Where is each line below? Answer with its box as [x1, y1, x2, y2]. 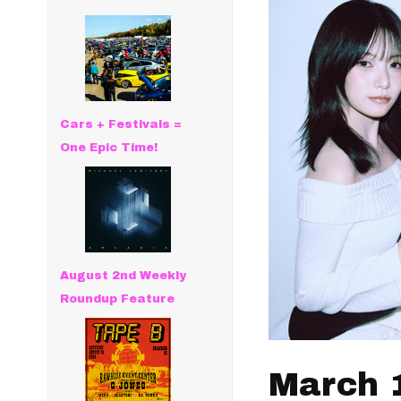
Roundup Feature [60, 293, 175, 305]
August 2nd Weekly [60, 269, 187, 282]
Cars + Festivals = [60, 118, 183, 131]
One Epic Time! [60, 141, 158, 154]
